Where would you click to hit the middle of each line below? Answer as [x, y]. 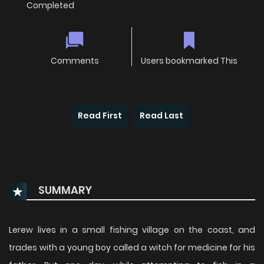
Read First [100, 116]
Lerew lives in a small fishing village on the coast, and [132, 230]
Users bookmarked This [189, 61]
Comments [75, 61]
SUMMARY [64, 190]
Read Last [161, 116]
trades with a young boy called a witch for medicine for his [132, 248]
